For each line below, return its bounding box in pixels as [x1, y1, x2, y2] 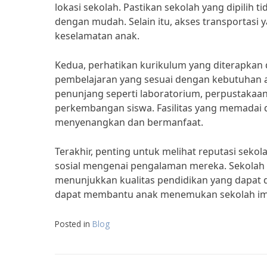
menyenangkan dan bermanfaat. [55, 116, 203, 129]
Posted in [55, 218, 92, 229]
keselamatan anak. [55, 29, 139, 42]
